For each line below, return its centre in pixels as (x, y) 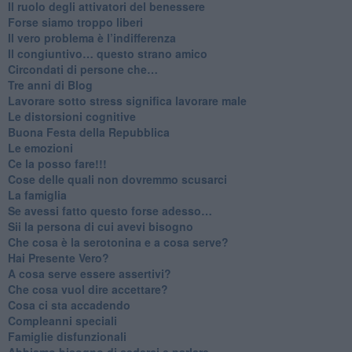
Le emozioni (40, 147)
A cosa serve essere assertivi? (89, 273)
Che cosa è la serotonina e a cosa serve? (118, 242)
